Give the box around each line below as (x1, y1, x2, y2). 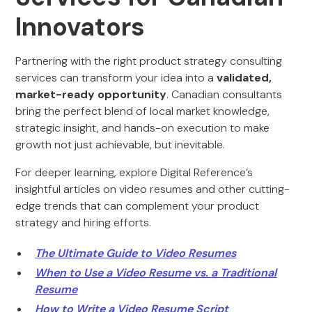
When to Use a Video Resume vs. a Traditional (35, 265, 277, 280)
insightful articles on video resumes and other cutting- (15, 182, 290, 196)
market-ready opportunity (15, 87, 167, 102)
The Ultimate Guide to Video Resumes (35, 246, 237, 260)
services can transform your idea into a (15, 70, 217, 85)
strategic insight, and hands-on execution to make (15, 120, 270, 135)
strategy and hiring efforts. (15, 215, 155, 230)
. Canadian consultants (166, 87, 283, 102)
